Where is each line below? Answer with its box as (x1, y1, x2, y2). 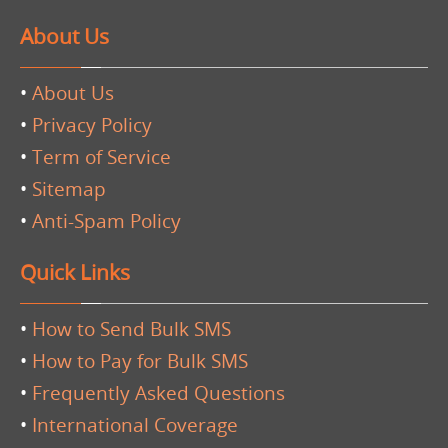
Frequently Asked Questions (32, 380, 285, 405)
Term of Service (32, 144, 171, 169)
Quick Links (20, 259, 130, 286)
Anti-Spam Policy (32, 208, 181, 233)
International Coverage (32, 412, 238, 437)
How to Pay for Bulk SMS (32, 348, 248, 373)
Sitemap (32, 176, 106, 201)
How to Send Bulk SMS (32, 316, 231, 341)
